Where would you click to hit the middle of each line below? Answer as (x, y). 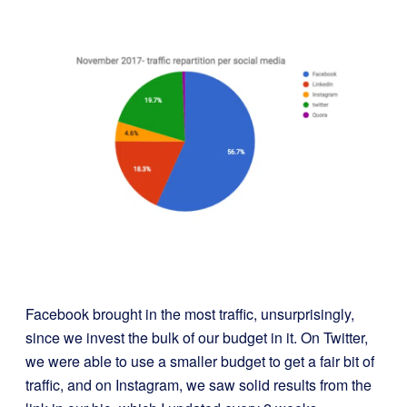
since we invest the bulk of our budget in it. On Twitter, (197, 337)
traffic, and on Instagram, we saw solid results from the (199, 384)
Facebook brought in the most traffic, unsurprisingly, (190, 313)
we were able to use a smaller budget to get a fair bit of (200, 361)
